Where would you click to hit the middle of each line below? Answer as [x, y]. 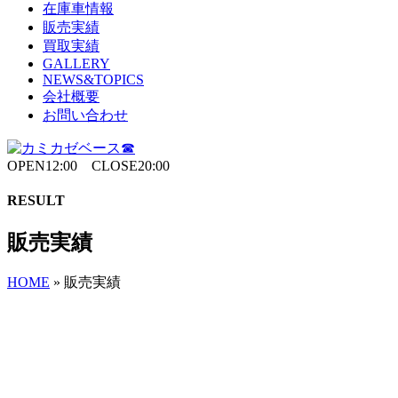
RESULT [36, 201]
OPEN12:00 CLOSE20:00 [88, 166]
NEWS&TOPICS [93, 80]
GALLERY [76, 64]
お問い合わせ [85, 115]
